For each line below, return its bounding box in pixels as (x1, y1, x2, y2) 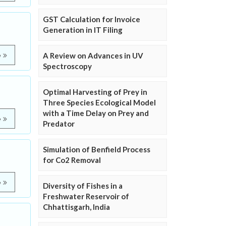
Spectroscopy (43, 62, 92, 71)
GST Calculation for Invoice (43, 15, 140, 24)
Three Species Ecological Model (43, 98, 156, 107)
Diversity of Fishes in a (43, 181, 123, 191)
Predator (43, 119, 75, 129)
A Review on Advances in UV (43, 51, 143, 61)
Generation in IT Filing (43, 25, 123, 35)
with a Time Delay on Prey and (43, 108, 149, 118)
